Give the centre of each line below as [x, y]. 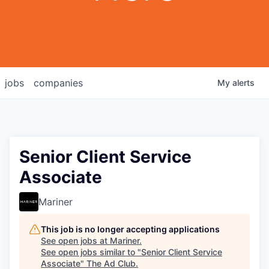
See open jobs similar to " [91, 252]
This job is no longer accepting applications [130, 229]
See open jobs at [75, 240]
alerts [243, 83]
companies [58, 83]
